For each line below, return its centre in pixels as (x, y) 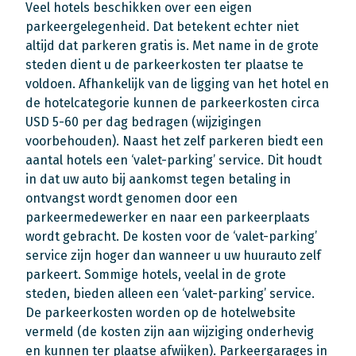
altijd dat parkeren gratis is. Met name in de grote (172, 46)
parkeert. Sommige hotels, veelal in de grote (156, 275)
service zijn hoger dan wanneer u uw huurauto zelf (173, 255)
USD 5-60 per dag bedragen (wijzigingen (143, 122)
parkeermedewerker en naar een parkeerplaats (168, 217)
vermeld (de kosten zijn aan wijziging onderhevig (170, 332)
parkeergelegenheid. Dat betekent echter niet (162, 27)
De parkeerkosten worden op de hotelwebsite (161, 313)
